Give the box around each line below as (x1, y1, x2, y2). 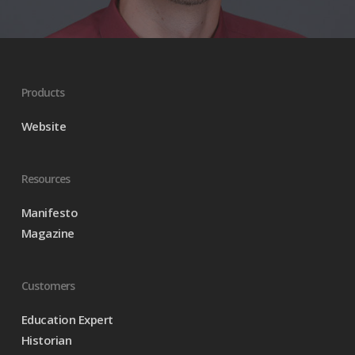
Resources (21, 171, 70, 186)
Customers (21, 278, 74, 293)
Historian (21, 332, 72, 348)
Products (21, 85, 64, 100)
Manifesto (21, 204, 78, 220)
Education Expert (21, 311, 113, 327)
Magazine (21, 225, 74, 241)
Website (21, 118, 67, 134)
